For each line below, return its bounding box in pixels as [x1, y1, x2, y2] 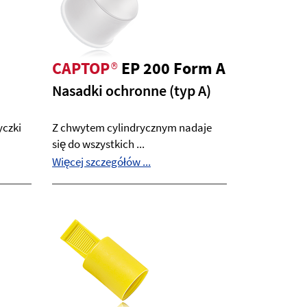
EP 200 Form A [121, 58, 225, 79]
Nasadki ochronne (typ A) [52, 81, 211, 100]
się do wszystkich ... [52, 136, 145, 151]
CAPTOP [52, 58, 110, 79]
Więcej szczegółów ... [52, 154, 151, 169]
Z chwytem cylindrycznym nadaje [52, 120, 212, 135]
